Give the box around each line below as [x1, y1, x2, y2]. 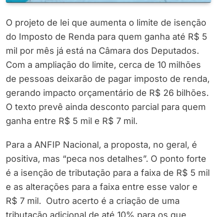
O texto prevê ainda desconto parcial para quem [6, 102, 206, 112]
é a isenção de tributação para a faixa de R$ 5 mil [6, 168, 210, 178]
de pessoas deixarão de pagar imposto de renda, [6, 74, 210, 84]
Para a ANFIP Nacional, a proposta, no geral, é [6, 139, 197, 150]
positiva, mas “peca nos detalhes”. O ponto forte [6, 154, 206, 164]
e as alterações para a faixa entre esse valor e [6, 182, 198, 192]
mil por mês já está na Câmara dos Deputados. [6, 46, 199, 56]
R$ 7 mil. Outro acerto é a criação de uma [6, 196, 180, 206]
